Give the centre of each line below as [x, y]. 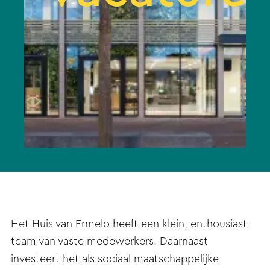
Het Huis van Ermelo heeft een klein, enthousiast [129, 224]
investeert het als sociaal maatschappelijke [115, 259]
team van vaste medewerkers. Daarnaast [109, 241]
